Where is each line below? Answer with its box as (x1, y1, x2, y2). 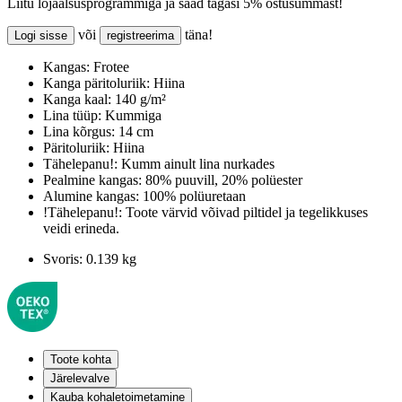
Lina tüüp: (43, 108, 101, 124)
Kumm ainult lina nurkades (118, 156, 275, 172)
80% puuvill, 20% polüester (142, 172, 302, 188)
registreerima (107, 29, 174, 43)
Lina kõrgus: (43, 124, 115, 140)
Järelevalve (50, 371, 109, 386)
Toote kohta (50, 353, 111, 367)
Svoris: (43, 251, 83, 267)
